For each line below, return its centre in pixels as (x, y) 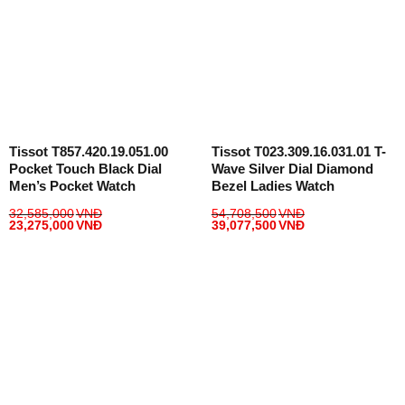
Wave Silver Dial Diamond (292, 168)
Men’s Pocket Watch (72, 185)
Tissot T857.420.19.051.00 (88, 151)
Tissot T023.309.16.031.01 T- (298, 151)
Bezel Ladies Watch (273, 185)
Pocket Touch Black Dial (85, 168)
